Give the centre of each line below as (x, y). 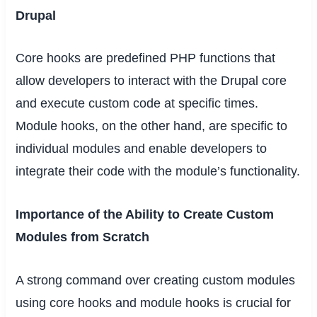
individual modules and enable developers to (142, 149)
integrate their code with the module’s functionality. (158, 172)
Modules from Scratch (83, 237)
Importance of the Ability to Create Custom (145, 215)
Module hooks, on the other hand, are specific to (152, 126)
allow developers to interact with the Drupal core (151, 81)
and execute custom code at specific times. (137, 104)
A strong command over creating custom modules (156, 280)
